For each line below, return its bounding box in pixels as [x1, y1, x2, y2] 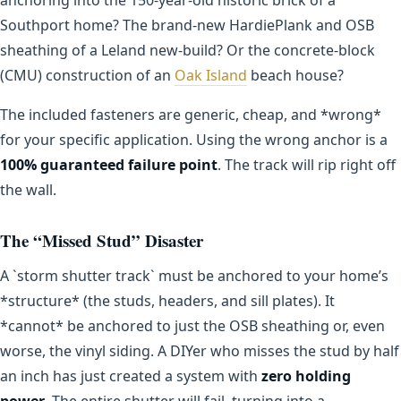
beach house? [247, 64, 344, 85]
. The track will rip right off [218, 154, 396, 175]
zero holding [261, 365, 351, 386]
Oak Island [175, 64, 247, 85]
